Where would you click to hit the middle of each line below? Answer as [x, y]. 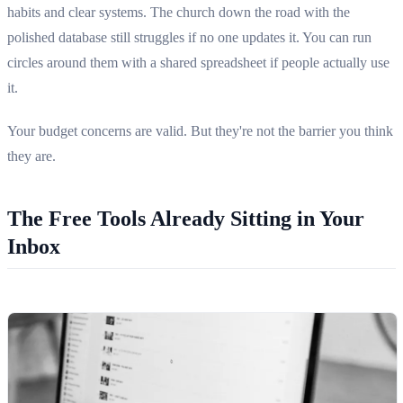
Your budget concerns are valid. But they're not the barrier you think [200, 130]
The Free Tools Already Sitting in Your [186, 218]
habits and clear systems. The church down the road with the [179, 12]
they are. [31, 156]
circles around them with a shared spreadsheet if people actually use [198, 62]
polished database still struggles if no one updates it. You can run [189, 37]
